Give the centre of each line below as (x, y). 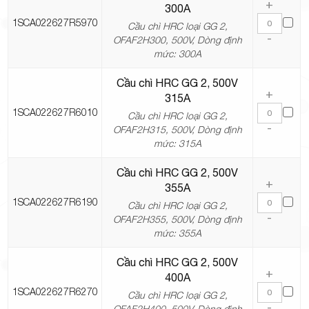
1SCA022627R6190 (55, 202)
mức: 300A (177, 54)
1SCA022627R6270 (55, 292)
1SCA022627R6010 (55, 112)
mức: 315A (177, 143)
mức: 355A (177, 233)
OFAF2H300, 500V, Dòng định (177, 40)
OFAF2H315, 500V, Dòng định (177, 130)
